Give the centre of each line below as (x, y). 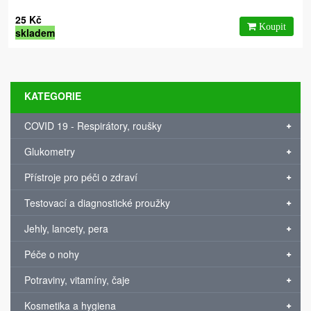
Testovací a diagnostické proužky (97, 203)
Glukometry (50, 151)
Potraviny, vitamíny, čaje (77, 280)
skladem (35, 33)
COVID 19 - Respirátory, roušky (93, 126)
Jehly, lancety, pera (66, 228)
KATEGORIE (53, 96)
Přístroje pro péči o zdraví (81, 177)
